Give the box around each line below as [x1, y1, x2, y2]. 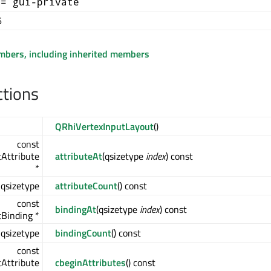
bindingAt [55, 202, 96, 217]
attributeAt [55, 149, 102, 163]
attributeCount [55, 178, 117, 193]
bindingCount [55, 226, 111, 240]
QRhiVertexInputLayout [55, 119, 154, 134]
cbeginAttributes [55, 255, 126, 270]
